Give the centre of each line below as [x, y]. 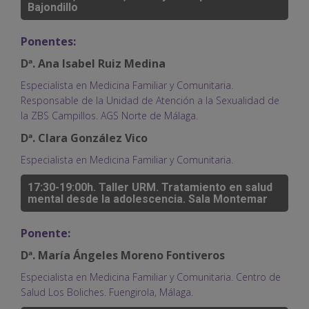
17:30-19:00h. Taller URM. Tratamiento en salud [150, 187]
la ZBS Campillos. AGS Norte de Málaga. [109, 115]
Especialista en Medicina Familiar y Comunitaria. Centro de [151, 277]
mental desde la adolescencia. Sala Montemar [148, 199]
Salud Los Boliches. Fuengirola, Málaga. [107, 292]
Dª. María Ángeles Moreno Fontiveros [123, 255]
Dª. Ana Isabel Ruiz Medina [93, 63]
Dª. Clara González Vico [84, 138]
